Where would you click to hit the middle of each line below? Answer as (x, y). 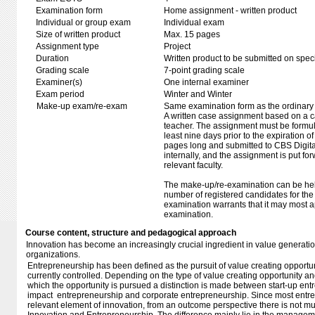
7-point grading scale (204, 70)
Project (177, 46)
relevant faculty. (193, 165)
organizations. (54, 255)
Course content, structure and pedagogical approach (131, 233)
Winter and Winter (198, 94)
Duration (52, 58)
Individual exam (194, 22)
